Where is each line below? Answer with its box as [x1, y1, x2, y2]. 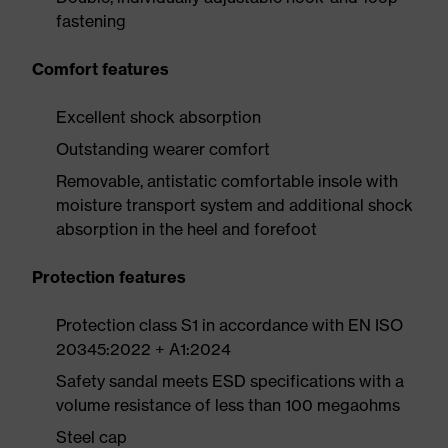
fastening [56, 11, 126, 31]
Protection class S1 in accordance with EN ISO [56, 315, 403, 335]
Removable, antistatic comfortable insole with [56, 171, 398, 191]
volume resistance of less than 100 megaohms [56, 395, 400, 415]
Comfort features [32, 59, 169, 79]
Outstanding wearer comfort [56, 139, 270, 159]
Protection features [32, 267, 186, 287]
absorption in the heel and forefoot [56, 219, 317, 239]
